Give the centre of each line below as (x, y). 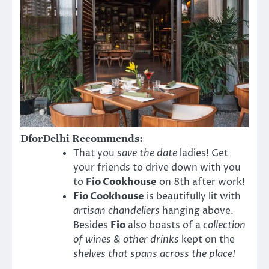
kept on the (207, 240)
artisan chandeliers (116, 211)
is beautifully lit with (192, 197)
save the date (147, 153)
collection (224, 225)
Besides (92, 225)
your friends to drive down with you (157, 168)
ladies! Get (203, 153)
